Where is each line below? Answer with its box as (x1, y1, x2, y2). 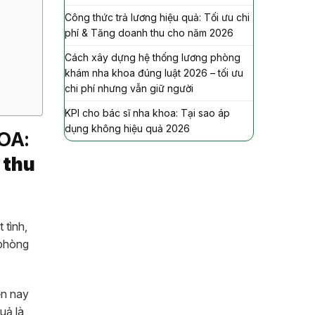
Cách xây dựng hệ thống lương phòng (65, 51, 240, 63)
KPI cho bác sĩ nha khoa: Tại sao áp (65, 106, 230, 119)
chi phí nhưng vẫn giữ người (65, 82, 193, 94)
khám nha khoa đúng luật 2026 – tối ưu (65, 66, 243, 79)
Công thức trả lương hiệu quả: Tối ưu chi (65, 11, 250, 23)
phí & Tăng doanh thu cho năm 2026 (65, 26, 233, 39)
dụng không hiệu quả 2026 (65, 122, 190, 134)
